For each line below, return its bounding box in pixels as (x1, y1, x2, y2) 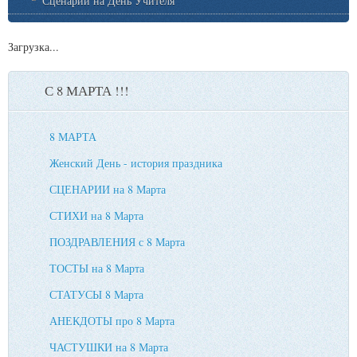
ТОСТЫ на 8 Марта (49, 260, 144, 276)
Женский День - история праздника (49, 155, 222, 171)
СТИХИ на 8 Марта (49, 207, 143, 223)
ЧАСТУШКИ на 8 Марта (49, 339, 168, 355)
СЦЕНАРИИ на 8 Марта (49, 181, 166, 197)
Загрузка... (8, 38, 59, 54)
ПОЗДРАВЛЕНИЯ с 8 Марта (49, 233, 185, 249)
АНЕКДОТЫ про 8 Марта (49, 312, 175, 328)
